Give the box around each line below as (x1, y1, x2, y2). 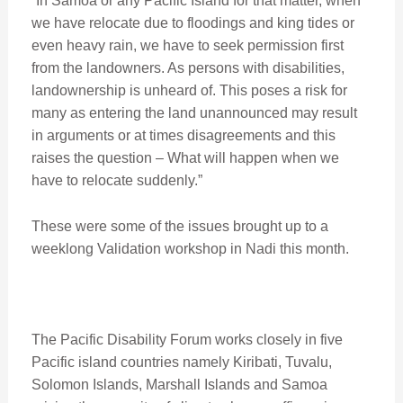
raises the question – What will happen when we (31, 149, 339, 166)
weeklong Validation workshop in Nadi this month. (31, 240, 349, 256)
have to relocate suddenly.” (31, 172, 202, 188)
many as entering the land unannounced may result (31, 104, 357, 121)
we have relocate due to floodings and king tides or (31, 14, 354, 31)
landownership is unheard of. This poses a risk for (31, 82, 347, 98)
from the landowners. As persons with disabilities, (31, 59, 345, 76)
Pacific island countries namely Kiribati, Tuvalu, (31, 354, 332, 370)
